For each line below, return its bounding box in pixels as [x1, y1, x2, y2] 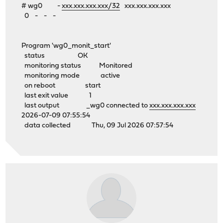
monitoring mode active [21, 72, 120, 80]
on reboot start [21, 82, 101, 90]
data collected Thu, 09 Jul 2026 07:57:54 [21, 121, 174, 129]
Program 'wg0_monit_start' [21, 42, 111, 50]
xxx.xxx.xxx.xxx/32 [62, 2, 120, 10]
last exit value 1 [21, 92, 92, 100]
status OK [21, 52, 88, 60]
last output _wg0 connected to [21, 102, 150, 110]
